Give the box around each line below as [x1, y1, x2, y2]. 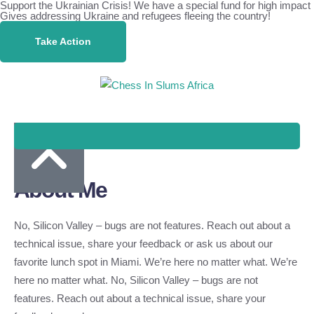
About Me [14, 177, 107, 203]
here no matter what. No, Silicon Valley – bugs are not [14, 274, 258, 286]
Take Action [35, 36, 91, 47]
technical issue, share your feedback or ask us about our [14, 238, 273, 250]
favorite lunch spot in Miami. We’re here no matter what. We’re [14, 256, 297, 268]
